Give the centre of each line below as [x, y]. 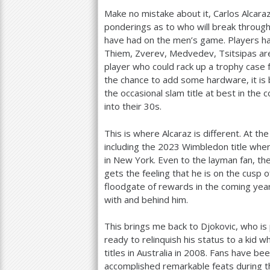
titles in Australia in [144, 253]
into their [124, 106]
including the [131, 146]
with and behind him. [146, 199]
